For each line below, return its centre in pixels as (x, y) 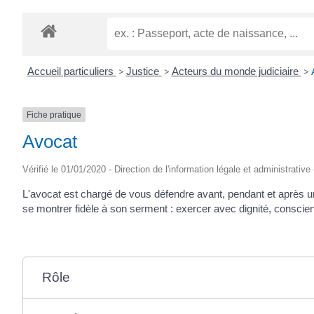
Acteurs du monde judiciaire (236, 71)
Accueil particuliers (71, 71)
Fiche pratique (54, 115)
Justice (144, 71)
